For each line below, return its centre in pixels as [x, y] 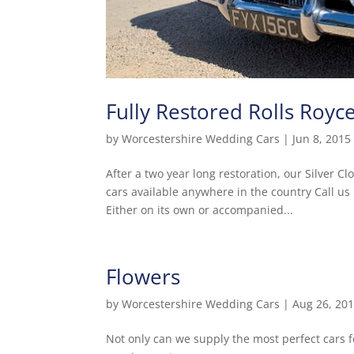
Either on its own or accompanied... [200, 210]
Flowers [143, 277]
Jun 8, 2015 [322, 139]
